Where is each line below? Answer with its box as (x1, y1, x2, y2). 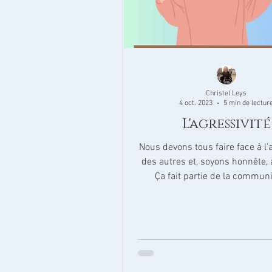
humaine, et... (198, 185, 254, 197)
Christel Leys (206, 89, 247, 98)
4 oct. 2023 (179, 99, 213, 107)
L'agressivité (182, 115, 271, 133)
